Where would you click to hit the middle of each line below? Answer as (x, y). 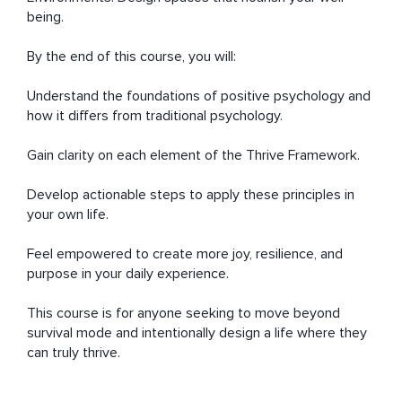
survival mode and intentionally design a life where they (197, 333)
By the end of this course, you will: (131, 57)
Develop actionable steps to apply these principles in (191, 195)
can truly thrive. (74, 353)
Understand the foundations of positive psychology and (199, 96)
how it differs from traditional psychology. (155, 116)
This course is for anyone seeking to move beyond (184, 314)
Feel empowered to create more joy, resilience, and (185, 254)
